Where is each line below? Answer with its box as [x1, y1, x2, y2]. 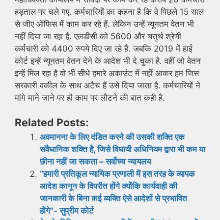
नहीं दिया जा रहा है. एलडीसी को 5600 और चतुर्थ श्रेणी [15, 31, 181, 41]
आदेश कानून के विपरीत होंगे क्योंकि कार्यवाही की [40, 181, 177, 192]
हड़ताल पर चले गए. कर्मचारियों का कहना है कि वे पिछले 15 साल [15, 6, 204, 17]
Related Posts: [15, 116, 88, 129]
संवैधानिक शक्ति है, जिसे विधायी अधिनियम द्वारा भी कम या [40, 144, 205, 155]
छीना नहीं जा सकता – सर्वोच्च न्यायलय [40, 157, 151, 167]
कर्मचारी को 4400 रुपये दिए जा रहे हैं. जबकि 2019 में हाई [15, 43, 192, 54]
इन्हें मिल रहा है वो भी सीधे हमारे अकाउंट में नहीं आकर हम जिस [15, 68, 199, 78]
